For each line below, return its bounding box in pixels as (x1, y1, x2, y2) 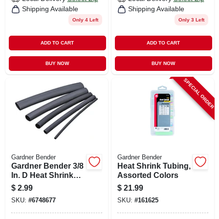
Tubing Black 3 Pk (11, 180, 78, 189)
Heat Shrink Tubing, (117, 161, 191, 170)
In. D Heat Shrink (11, 171, 73, 179)
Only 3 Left (178, 17, 204, 22)
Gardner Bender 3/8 (11, 161, 84, 170)
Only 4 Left (72, 17, 98, 22)
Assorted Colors (117, 171, 178, 179)
